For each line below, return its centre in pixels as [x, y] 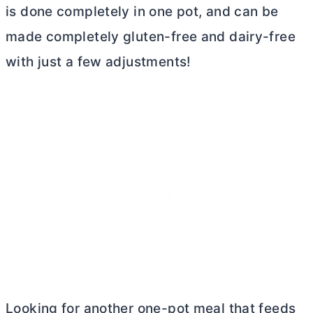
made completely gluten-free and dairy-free [151, 37]
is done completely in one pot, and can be [142, 12]
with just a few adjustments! [99, 62]
